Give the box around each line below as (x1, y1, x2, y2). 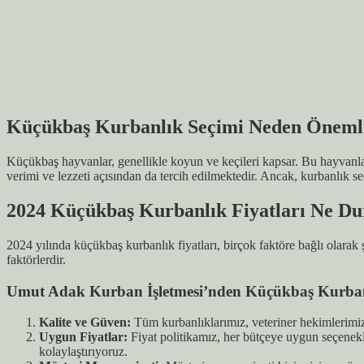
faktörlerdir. (6, 252, 66, 266)
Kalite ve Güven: (39, 315, 131, 330)
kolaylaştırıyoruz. (39, 344, 128, 359)
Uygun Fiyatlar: (39, 330, 128, 344)
